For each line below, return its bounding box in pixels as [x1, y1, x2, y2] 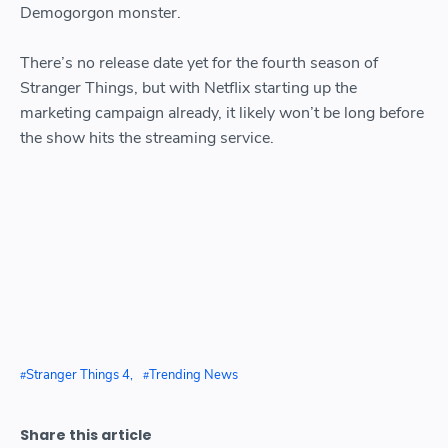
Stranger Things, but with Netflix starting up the [20, 77, 357, 100]
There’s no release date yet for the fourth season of [20, 52, 378, 75]
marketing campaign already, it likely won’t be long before [20, 102, 424, 125]
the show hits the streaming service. [20, 127, 274, 150]
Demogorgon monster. [20, 2, 181, 25]
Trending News [149, 366, 238, 385]
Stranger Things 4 [26, 366, 130, 385]
